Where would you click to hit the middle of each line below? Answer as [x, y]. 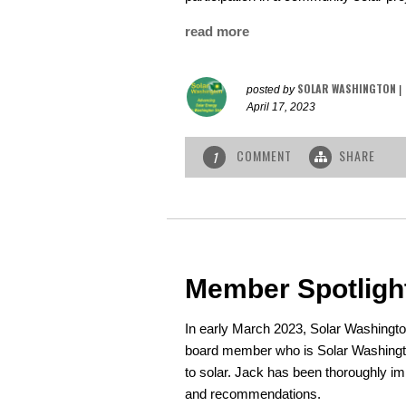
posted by [272, 90]
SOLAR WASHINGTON [347, 89]
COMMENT [264, 156]
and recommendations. [253, 394]
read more [217, 32]
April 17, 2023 [281, 107]
